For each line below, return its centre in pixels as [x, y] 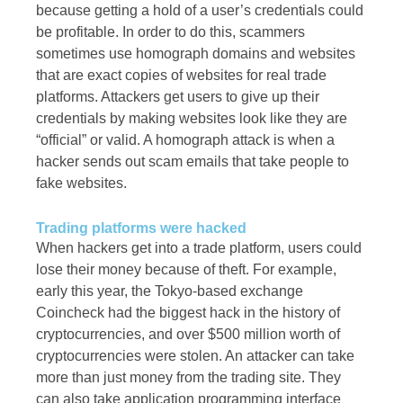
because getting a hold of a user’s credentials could [200, 11]
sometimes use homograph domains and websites [196, 54]
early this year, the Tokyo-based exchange [170, 291]
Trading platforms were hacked [141, 228]
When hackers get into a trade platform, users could [199, 248]
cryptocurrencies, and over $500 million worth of [188, 335]
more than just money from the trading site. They [188, 378]
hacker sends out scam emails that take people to [193, 162]
